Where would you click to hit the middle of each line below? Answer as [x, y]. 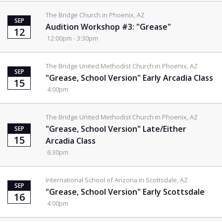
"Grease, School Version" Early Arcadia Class [129, 78]
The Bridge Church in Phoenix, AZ [95, 15]
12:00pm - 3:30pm [72, 38]
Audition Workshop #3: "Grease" [108, 27]
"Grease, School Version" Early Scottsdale [125, 192]
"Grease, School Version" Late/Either [116, 129]
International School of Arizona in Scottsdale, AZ [117, 180]
